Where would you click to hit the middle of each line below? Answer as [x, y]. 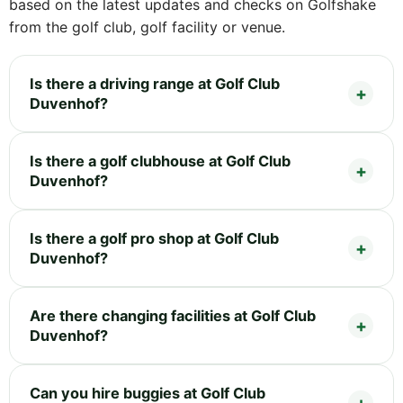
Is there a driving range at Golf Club [155, 84]
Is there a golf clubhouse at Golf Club [160, 161]
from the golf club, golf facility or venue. [147, 27]
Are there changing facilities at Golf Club [173, 316]
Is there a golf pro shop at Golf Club [154, 239]
